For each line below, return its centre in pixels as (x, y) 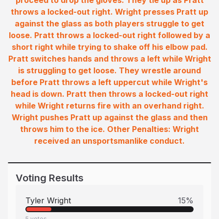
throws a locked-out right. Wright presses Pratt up (109, 12)
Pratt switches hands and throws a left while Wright (109, 59)
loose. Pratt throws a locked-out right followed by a (109, 35)
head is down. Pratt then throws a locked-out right (109, 94)
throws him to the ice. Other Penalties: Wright (109, 129)
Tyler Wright (48, 200)
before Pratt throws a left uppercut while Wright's (109, 82)
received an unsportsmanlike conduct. (109, 141)
